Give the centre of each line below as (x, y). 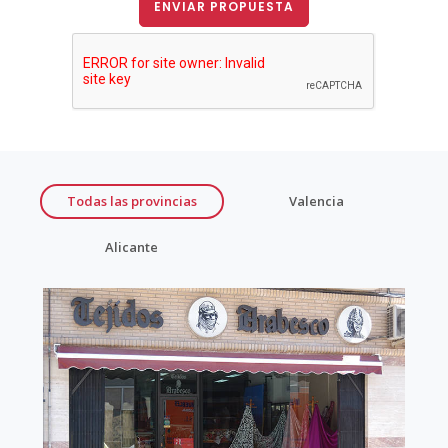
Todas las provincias (131, 201)
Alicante (132, 246)
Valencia (316, 201)
